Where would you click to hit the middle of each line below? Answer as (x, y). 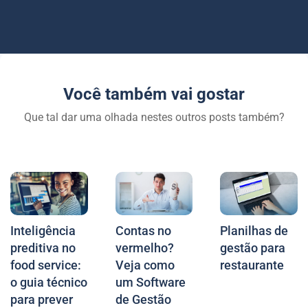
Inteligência (43, 230)
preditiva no (43, 247)
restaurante (252, 265)
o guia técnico (49, 282)
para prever (42, 299)
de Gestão (143, 299)
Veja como (145, 265)
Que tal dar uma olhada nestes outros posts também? (154, 117)
